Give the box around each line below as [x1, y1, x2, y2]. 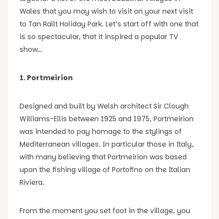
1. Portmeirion [20, 73, 73, 83]
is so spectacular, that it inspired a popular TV [20, 32, 178, 42]
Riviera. [20, 177, 44, 187]
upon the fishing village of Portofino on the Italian [20, 165, 190, 175]
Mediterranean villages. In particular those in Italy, [20, 139, 194, 149]
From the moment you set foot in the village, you [20, 206, 190, 216]
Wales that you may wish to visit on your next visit [20, 6, 193, 16]
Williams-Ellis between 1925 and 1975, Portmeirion [20, 114, 194, 124]
